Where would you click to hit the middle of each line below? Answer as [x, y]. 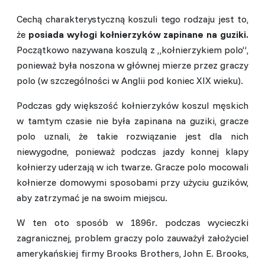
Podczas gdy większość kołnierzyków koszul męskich [132, 105]
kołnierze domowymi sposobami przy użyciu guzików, [132, 182]
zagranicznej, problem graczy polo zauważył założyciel [132, 237]
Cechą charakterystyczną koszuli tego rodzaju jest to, [132, 19]
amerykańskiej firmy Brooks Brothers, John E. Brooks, [132, 253]
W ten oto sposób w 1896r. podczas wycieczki [132, 222]
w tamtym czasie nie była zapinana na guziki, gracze [132, 120]
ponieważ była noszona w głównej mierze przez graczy [132, 65]
